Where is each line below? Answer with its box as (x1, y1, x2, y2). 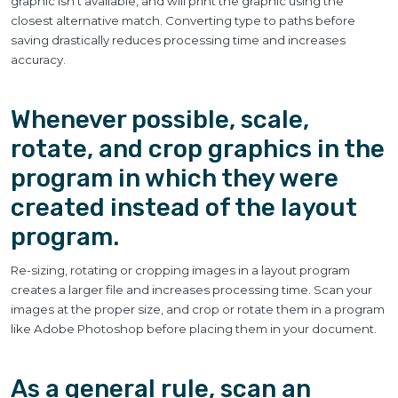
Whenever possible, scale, (11, 105, 309, 134)
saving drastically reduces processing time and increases (11, 33, 346, 47)
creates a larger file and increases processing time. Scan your (11, 283, 372, 297)
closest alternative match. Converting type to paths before (11, 13, 355, 28)
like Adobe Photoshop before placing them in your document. (11, 322, 377, 336)
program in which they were (11, 163, 338, 193)
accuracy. (11, 52, 66, 67)
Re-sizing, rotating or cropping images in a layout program (11, 263, 350, 277)
